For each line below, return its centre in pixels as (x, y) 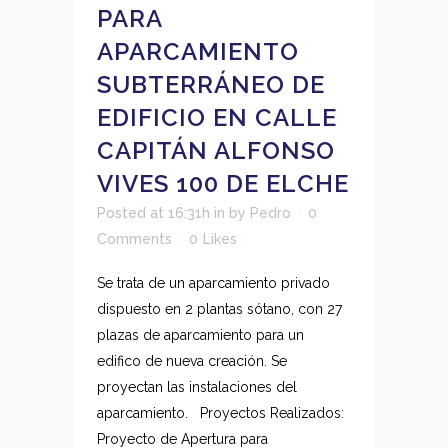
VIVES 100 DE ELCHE (223, 183)
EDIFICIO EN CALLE (217, 117)
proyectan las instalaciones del (197, 387)
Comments (134, 239)
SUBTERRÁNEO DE (211, 84)
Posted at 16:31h (153, 213)
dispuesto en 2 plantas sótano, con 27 (219, 309)
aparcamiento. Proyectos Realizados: (220, 413)
